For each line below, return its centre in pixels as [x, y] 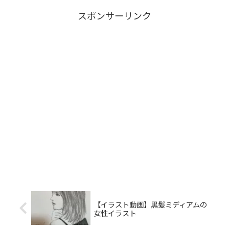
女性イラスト [115, 213]
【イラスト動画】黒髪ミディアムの [150, 204]
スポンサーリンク [114, 16]
